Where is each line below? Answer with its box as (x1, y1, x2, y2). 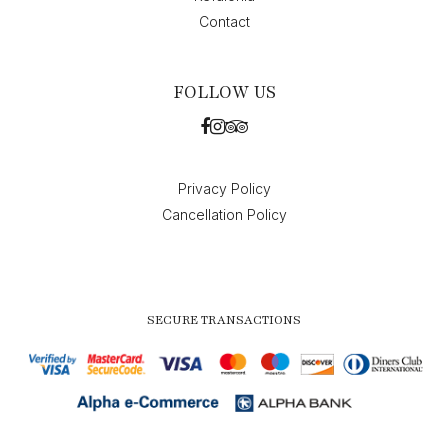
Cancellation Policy (161, 206, 287, 223)
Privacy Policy (177, 180, 271, 197)
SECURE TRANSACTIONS (147, 312, 301, 328)
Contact (198, 13, 250, 30)
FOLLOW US (172, 80, 276, 104)
